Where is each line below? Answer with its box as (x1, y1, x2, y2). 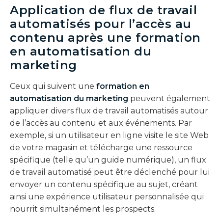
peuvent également (128, 93, 210, 103)
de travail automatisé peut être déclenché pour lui (10, 167, 210, 177)
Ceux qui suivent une (10, 81, 96, 91)
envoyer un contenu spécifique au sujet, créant (10, 179, 198, 189)
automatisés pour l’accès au (10, 16, 192, 31)
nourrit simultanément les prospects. (10, 204, 156, 214)
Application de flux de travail (10, 2, 197, 17)
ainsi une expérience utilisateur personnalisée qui (10, 192, 204, 201)
